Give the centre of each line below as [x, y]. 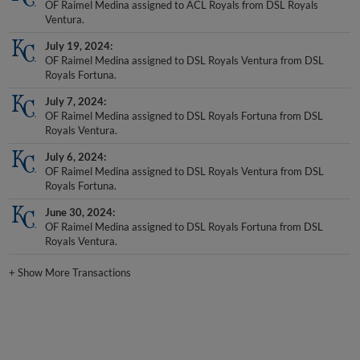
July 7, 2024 [75, 87]
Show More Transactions [75, 258]
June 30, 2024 [79, 198]
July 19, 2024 [78, 32]
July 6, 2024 [75, 143]
